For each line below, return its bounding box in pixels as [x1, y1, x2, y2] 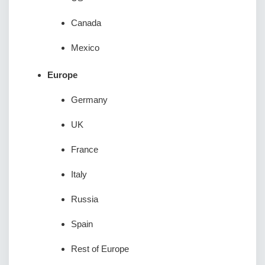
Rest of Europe [71, 244, 129, 254]
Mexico [71, 43, 99, 53]
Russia [71, 194, 98, 204]
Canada [71, 18, 101, 28]
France [71, 144, 98, 154]
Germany [71, 95, 108, 105]
